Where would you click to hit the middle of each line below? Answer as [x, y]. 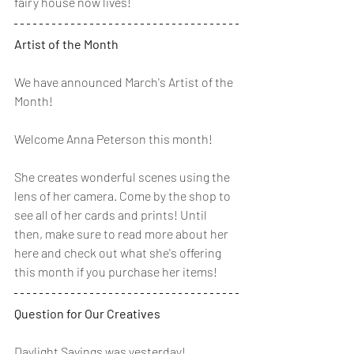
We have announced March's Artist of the [125, 81]
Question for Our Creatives [87, 313]
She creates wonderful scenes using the [123, 176]
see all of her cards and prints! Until [112, 214]
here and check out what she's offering [119, 252]
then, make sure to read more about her [122, 233]
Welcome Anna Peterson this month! [115, 138]
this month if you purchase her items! [116, 271]
